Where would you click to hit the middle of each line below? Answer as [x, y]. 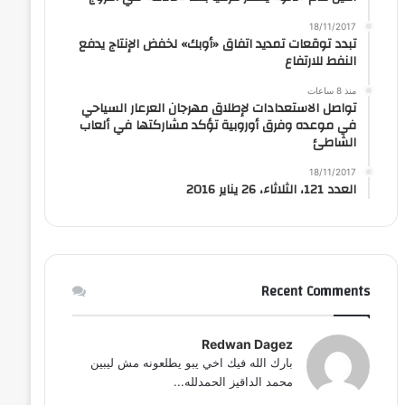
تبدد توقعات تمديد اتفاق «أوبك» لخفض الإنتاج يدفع [217, 44]
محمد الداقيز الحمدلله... [233, 381]
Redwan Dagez [247, 344]
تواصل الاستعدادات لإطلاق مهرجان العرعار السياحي [218, 108]
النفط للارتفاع [320, 61]
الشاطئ [334, 142]
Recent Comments [315, 291]
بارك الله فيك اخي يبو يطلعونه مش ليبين [191, 362]
